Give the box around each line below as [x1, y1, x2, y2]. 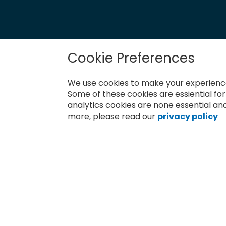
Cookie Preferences [68, 49, 195, 67]
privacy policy [157, 110, 218, 122]
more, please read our [68, 110, 156, 122]
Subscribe [33, 92, 71, 102]
